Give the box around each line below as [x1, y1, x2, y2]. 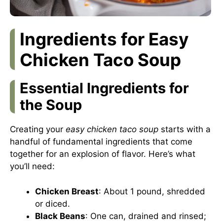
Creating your [10, 124, 66, 134]
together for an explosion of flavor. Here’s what [10, 149, 195, 159]
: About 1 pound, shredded [99, 186, 205, 196]
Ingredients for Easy [20, 29, 189, 49]
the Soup [20, 96, 82, 113]
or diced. [35, 198, 70, 209]
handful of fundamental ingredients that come [10, 137, 192, 147]
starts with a [158, 124, 211, 134]
